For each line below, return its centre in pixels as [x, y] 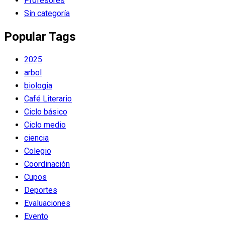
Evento [36, 216]
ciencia [36, 138]
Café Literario [48, 99]
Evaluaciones [47, 203]
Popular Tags [40, 37]
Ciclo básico [46, 112]
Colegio [38, 151]
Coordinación [47, 164]
